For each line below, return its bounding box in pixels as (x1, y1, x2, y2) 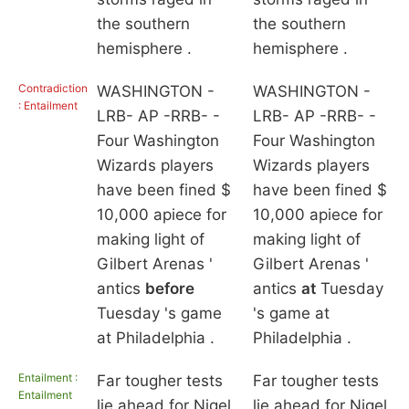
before (144, 279, 194, 299)
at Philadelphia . (96, 329, 215, 348)
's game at (252, 304, 330, 323)
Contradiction (18, 81, 88, 96)
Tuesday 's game (96, 304, 222, 323)
